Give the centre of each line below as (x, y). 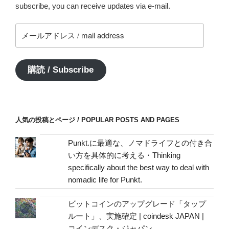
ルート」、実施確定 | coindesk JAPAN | (136, 216)
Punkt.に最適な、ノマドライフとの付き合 (140, 143)
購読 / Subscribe (61, 70)
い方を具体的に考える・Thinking (124, 155)
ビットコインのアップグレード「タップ (137, 204)
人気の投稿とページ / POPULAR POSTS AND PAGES (97, 120)
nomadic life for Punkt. (105, 179)
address (29, 139)
